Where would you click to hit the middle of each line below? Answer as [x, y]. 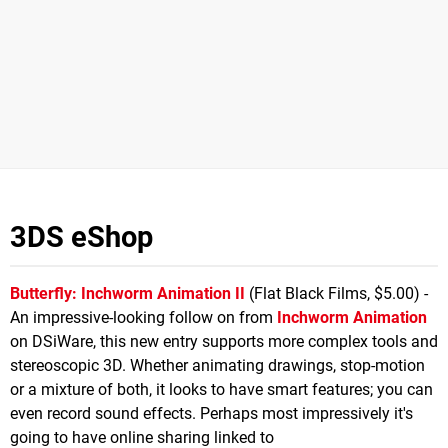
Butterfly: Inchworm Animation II [127, 293]
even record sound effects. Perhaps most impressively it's [211, 413]
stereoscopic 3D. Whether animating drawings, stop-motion [217, 365]
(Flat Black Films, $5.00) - [336, 293]
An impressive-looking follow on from [143, 317]
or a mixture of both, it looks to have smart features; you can [221, 389]
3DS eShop [81, 236]
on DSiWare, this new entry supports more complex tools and [224, 341]
